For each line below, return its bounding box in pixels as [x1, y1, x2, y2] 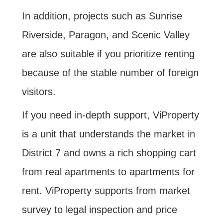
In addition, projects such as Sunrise [21, 10, 182, 22]
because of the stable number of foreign [21, 67, 199, 79]
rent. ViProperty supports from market [21, 185, 190, 197]
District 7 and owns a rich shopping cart [21, 147, 196, 159]
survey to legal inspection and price [21, 204, 177, 216]
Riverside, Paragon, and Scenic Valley [21, 29, 190, 41]
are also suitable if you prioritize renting [21, 48, 195, 60]
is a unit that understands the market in [21, 128, 195, 140]
